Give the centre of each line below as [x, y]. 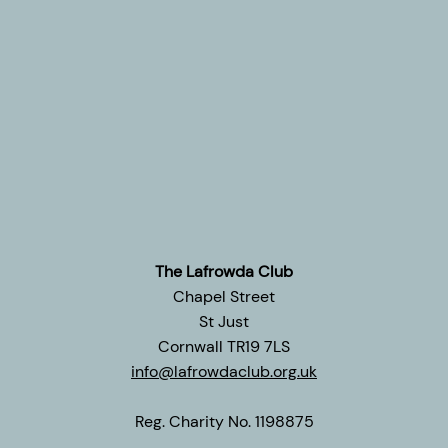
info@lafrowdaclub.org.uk [224, 371]
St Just [224, 321]
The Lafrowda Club [224, 271]
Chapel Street [224, 296]
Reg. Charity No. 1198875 [224, 421]
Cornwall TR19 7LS [224, 346]
